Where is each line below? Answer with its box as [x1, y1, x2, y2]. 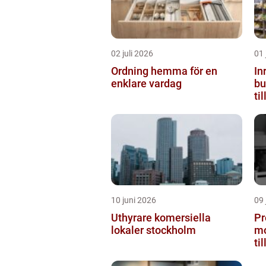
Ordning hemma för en [111, 64, 217, 77]
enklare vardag [111, 77, 182, 90]
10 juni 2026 [111, 195, 156, 205]
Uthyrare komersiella [111, 211, 211, 224]
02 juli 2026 [111, 48, 153, 58]
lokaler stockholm [111, 223, 196, 236]
